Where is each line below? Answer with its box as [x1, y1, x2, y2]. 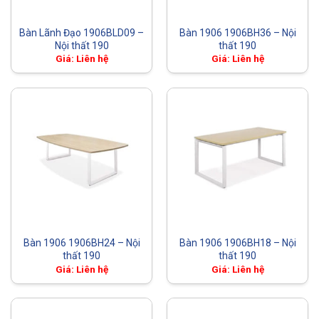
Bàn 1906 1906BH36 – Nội [179, 26, 296, 38]
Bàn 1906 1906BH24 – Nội [23, 237, 140, 249]
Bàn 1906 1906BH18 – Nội [179, 237, 296, 249]
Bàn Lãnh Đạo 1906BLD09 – [19, 26, 144, 38]
